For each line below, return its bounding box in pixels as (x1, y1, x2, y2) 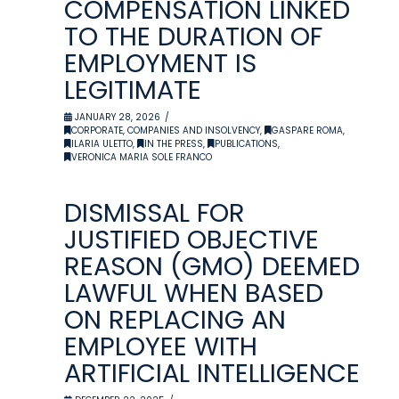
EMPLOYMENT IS (64, 45, 257, 81)
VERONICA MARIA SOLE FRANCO (71, 151, 213, 164)
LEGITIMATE (64, 72, 202, 108)
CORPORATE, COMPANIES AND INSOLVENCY (71, 124, 261, 137)
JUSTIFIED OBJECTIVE (64, 222, 320, 257)
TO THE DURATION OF (64, 19, 323, 54)
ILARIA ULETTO (71, 137, 134, 151)
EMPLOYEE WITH (64, 329, 258, 364)
